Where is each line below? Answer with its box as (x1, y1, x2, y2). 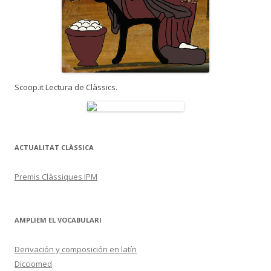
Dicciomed (15, 258, 52, 269)
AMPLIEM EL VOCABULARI (15, 215, 102, 224)
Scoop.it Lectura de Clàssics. (15, 81, 117, 93)
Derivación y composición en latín (15, 243, 137, 255)
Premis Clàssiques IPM (15, 171, 97, 182)
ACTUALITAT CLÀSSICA (15, 142, 94, 152)
